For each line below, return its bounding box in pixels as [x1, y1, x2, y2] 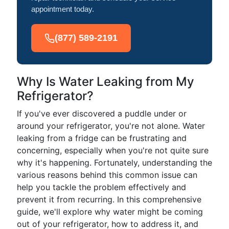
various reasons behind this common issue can [17, 170, 197, 180]
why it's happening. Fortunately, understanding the [17, 157, 212, 168]
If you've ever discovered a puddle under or [17, 108, 187, 119]
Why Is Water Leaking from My [17, 74, 194, 89]
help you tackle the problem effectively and [17, 182, 186, 192]
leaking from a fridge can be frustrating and [17, 133, 187, 143]
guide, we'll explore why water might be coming [17, 207, 203, 217]
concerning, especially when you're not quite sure [17, 145, 209, 155]
